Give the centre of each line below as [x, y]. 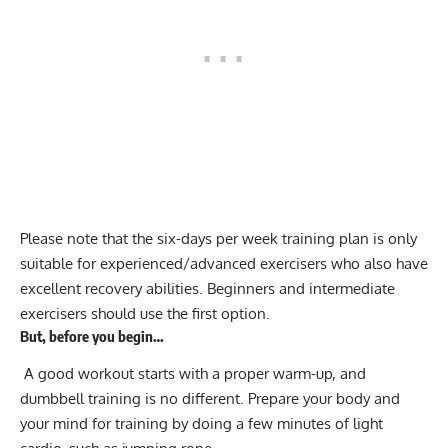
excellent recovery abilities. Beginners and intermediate [207, 289]
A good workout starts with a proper [146, 373]
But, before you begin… [92, 336]
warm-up [302, 373]
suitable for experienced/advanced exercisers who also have [224, 264]
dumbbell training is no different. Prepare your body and [210, 398]
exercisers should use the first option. [145, 314]
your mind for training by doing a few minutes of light [201, 423]
